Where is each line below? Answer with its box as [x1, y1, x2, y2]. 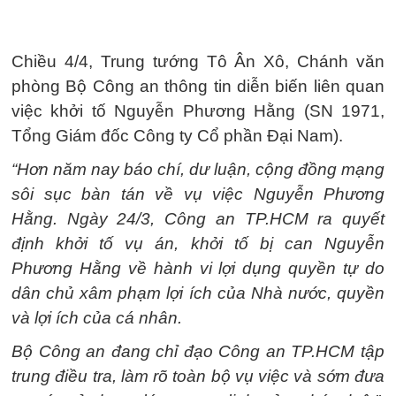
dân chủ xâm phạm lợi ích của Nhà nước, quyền [11, 284, 385, 302]
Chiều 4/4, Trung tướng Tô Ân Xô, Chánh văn [11, 52, 385, 71]
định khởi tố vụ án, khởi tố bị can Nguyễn [11, 234, 385, 253]
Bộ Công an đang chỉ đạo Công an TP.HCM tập [11, 342, 385, 361]
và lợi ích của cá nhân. [11, 308, 182, 327]
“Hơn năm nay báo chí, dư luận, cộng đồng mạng [11, 160, 385, 179]
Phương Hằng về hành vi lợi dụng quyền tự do [11, 259, 385, 278]
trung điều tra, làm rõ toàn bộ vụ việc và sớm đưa [11, 367, 385, 385]
